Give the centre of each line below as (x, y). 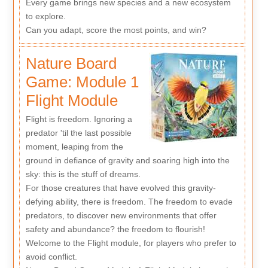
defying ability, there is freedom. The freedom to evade (129, 201)
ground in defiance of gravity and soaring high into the (127, 160)
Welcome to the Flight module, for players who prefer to (131, 243)
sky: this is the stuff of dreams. (83, 174)
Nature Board (71, 64)
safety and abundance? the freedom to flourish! (115, 229)
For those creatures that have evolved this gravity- (121, 188)
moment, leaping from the (74, 146)
